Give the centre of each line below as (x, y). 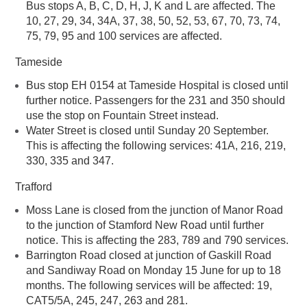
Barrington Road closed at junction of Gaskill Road (149, 256)
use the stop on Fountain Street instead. (122, 116)
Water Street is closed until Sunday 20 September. (147, 131)
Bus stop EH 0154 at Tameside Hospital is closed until (157, 86)
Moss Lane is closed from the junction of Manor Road (155, 210)
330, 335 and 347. (70, 161)
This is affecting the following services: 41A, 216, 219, (156, 146)
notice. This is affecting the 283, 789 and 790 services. (157, 241)
